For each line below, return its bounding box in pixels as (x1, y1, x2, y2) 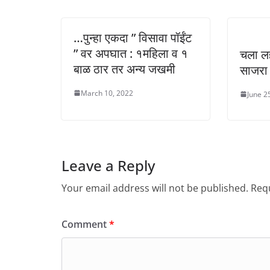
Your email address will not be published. (61, 181, 248, 195)
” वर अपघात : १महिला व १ (74, 45, 188, 61)
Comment (61, 217, 109, 231)
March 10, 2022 (81, 87, 133, 98)
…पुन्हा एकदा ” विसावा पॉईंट (74, 29, 192, 46)
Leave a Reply (61, 155, 155, 175)
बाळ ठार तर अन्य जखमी (74, 60, 175, 77)
